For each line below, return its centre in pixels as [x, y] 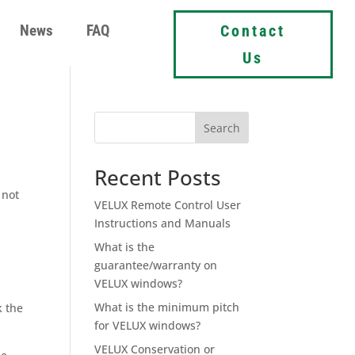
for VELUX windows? [148, 325]
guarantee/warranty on [156, 265]
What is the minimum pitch [167, 307]
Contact [253, 31]
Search [221, 128]
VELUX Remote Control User [168, 204]
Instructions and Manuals [163, 223]
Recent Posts [158, 177]
